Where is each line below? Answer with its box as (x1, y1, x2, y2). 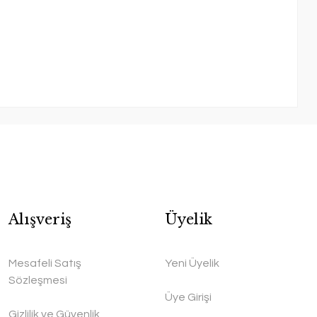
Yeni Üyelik (164, 258, 219, 269)
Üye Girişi (164, 292, 212, 303)
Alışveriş (8, 211, 72, 228)
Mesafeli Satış (8, 258, 82, 269)
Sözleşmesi (8, 275, 68, 286)
